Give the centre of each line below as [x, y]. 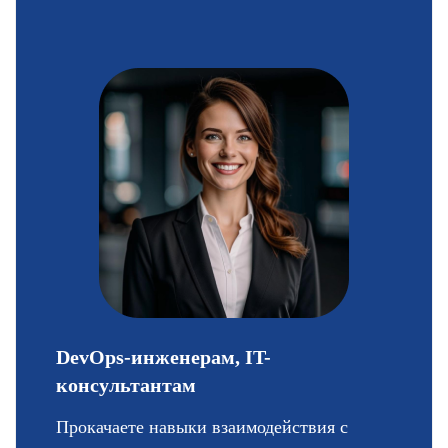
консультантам [125, 385]
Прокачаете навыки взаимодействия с [201, 427]
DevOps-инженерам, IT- [163, 357]
